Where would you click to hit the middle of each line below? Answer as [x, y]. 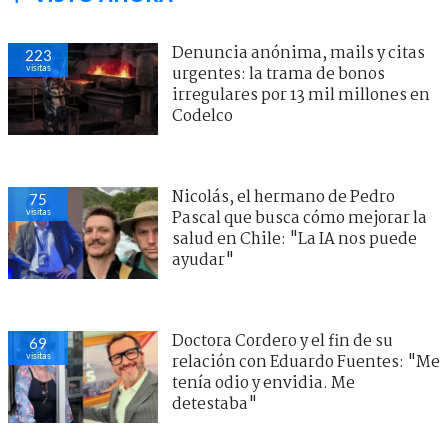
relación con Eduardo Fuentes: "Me [306, 362]
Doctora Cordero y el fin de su [282, 341]
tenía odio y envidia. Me [263, 383]
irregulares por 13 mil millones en [301, 95]
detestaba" [214, 404]
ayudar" [203, 260]
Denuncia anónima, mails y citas [298, 53]
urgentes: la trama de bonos [278, 74]
